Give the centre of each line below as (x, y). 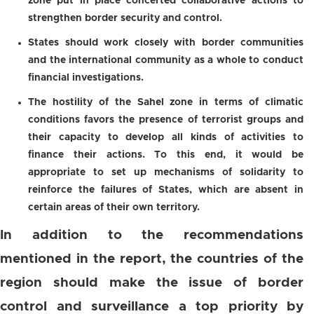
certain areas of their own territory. (114, 207)
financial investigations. (86, 78)
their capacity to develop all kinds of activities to (166, 137)
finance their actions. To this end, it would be (166, 155)
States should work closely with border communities (166, 43)
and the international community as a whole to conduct (166, 60)
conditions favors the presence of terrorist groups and (166, 120)
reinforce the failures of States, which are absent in (166, 190)
